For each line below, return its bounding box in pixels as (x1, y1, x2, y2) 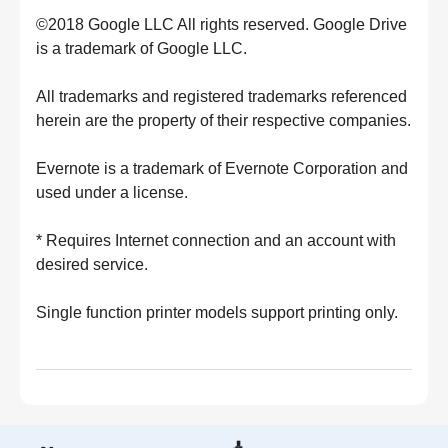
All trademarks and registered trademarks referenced (36, 88, 407, 105)
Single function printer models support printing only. (36, 304, 398, 321)
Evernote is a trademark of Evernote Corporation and (36, 160, 408, 177)
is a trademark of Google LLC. (36, 40, 247, 57)
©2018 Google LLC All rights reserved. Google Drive (36, 16, 407, 33)
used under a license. (36, 184, 188, 201)
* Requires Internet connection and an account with (36, 232, 396, 249)
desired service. (36, 256, 148, 273)
